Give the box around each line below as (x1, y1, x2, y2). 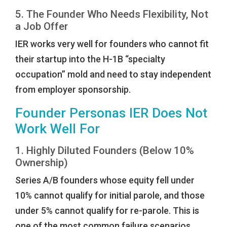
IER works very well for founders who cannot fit (15, 39, 209, 50)
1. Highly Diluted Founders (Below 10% (15, 144, 194, 157)
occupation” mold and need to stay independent (15, 69, 211, 80)
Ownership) (15, 157, 68, 169)
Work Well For (15, 121, 100, 137)
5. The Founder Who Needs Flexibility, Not (15, 8, 208, 21)
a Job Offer (15, 20, 68, 33)
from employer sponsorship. (15, 84, 131, 95)
